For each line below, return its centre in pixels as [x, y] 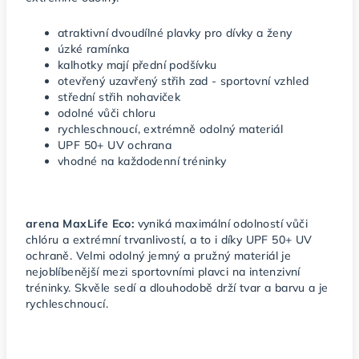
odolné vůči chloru [107, 113]
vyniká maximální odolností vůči [223, 224]
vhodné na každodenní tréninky [144, 161]
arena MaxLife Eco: [80, 224]
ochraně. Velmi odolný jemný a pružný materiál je [159, 256]
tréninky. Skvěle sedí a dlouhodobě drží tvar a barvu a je [177, 288]
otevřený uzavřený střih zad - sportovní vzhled [184, 81]
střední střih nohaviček [119, 97]
